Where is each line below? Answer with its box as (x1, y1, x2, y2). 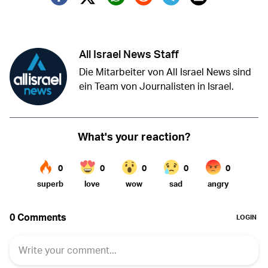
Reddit (134, 2, 187, 25)
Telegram (162, 2, 236, 25)
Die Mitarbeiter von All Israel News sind (79, 66, 251, 78)
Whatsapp (106, 2, 190, 25)
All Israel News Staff (79, 47, 179, 61)
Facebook (50, 2, 131, 25)
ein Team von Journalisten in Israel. (79, 80, 234, 93)
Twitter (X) (80, 2, 160, 25)
